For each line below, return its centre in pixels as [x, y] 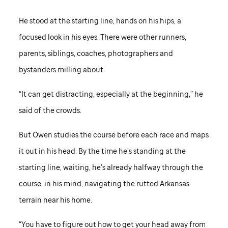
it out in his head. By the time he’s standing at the [102, 151]
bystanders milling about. [62, 70]
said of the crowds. [50, 110]
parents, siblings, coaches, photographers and [96, 53]
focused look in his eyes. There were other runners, [102, 37]
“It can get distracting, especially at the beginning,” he [111, 94]
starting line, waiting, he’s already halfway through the [111, 167]
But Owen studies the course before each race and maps [113, 135]
